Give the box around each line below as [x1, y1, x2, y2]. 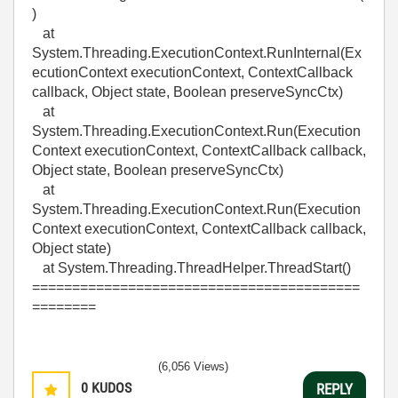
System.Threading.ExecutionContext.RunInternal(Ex [32, 45, 362, 60]
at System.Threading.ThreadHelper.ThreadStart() [32, 260, 351, 275]
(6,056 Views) [158, 360, 228, 373]
